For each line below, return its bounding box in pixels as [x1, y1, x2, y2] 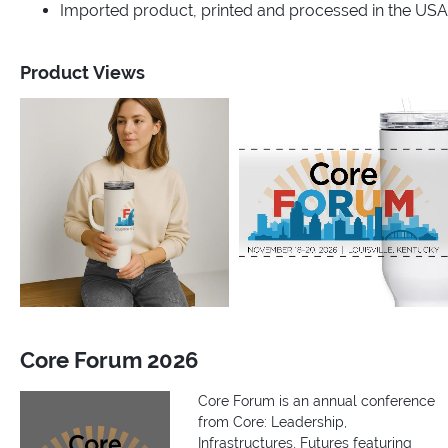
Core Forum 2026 [20, 346, 198, 373]
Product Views [20, 61, 145, 83]
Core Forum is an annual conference [198, 393, 435, 410]
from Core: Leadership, [198, 414, 347, 431]
